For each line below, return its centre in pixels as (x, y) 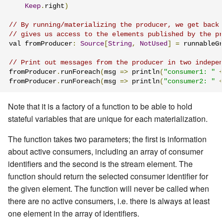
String (120, 44)
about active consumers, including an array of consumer (106, 152)
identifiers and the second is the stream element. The (100, 164)
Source (92, 44)
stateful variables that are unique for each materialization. (108, 119)
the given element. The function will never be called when (109, 189)
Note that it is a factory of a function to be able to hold (100, 107)
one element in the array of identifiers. (74, 214)
